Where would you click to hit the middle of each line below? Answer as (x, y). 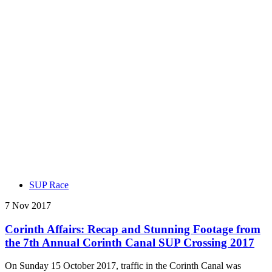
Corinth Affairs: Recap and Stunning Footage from (133, 229)
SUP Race (49, 185)
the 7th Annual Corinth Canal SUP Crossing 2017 (130, 242)
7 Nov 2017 (28, 205)
